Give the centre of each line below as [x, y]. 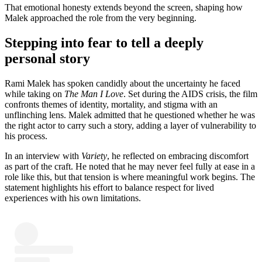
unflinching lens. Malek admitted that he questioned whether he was [130, 115]
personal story [47, 58]
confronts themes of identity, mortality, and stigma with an [111, 104]
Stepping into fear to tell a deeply [104, 43]
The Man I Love [94, 94]
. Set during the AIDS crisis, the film [190, 94]
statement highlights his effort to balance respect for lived [109, 187]
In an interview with [43, 156]
